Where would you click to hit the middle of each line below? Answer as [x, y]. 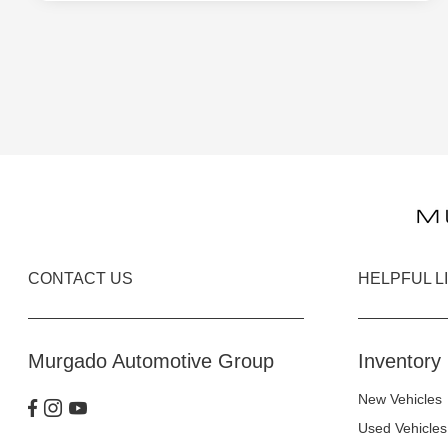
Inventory [399, 361]
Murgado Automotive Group [151, 361]
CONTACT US [81, 279]
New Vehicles [399, 399]
